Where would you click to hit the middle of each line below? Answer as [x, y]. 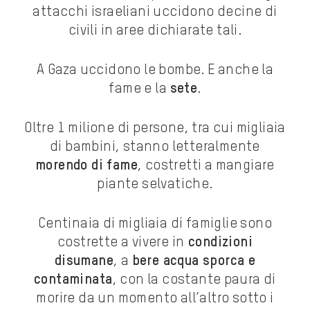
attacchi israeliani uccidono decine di [155, 13]
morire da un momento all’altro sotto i [155, 299]
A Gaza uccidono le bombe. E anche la [155, 71]
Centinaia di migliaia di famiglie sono [155, 225]
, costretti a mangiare [206, 166]
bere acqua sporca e [194, 262]
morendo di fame [87, 166]
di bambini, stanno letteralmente [155, 148]
